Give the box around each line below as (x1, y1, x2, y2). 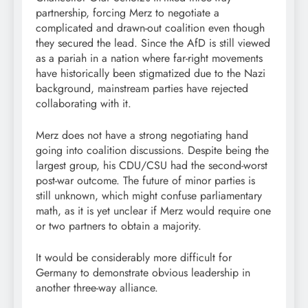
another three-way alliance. (36, 280, 158, 296)
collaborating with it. (36, 96, 131, 112)
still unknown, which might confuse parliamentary (36, 188, 262, 204)
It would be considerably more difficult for (36, 250, 232, 266)
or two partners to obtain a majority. (36, 218, 201, 234)
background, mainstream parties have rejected (36, 80, 248, 97)
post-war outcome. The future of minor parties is (36, 173, 255, 189)
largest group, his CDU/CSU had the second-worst (36, 157, 267, 174)
